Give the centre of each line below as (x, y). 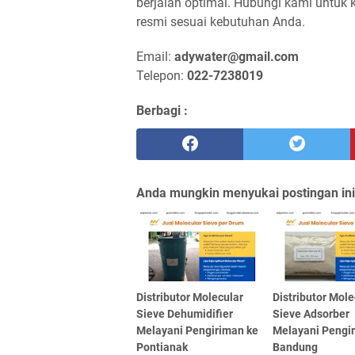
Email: (155, 57)
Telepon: (162, 76)
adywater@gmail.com (237, 57)
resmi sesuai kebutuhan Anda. (221, 22)
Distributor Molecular (190, 298)
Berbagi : (162, 111)
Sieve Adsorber (311, 314)
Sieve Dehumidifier (185, 314)
